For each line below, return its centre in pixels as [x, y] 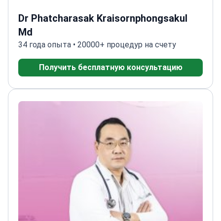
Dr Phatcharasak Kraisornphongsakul [103, 18]
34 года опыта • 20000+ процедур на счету [97, 44]
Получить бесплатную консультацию [110, 67]
